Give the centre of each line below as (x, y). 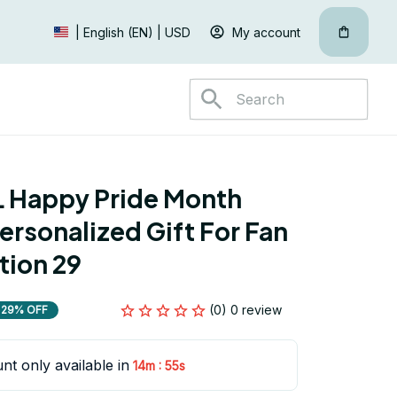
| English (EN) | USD (133, 32)
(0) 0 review (245, 310)
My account (266, 32)
